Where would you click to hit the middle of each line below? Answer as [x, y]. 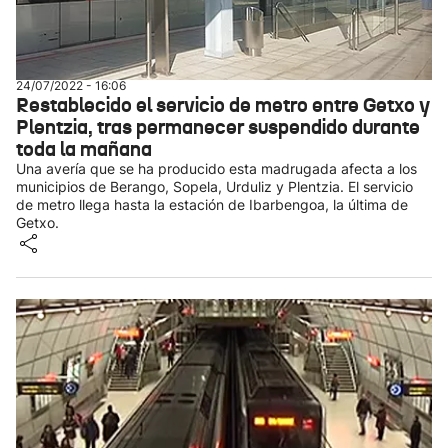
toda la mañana [84, 149]
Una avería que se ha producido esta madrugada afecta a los [216, 168]
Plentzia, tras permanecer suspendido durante [218, 127]
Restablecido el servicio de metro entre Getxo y [223, 105]
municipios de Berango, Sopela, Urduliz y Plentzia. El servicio [214, 186]
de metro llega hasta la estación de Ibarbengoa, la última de [212, 204]
